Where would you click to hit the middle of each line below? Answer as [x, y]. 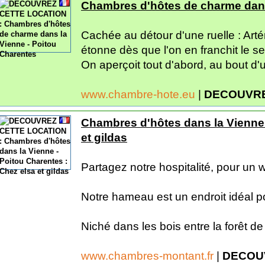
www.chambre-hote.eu [140, 94]
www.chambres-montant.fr [149, 256]
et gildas [104, 137]
